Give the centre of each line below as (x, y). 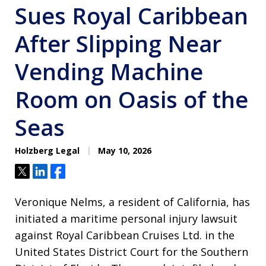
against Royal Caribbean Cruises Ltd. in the (125, 235)
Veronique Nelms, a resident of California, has (132, 202)
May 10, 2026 (123, 151)
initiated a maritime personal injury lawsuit (126, 219)
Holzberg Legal (47, 151)
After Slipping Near (118, 44)
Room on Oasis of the (132, 99)
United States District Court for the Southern (132, 252)
